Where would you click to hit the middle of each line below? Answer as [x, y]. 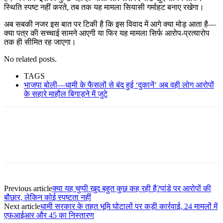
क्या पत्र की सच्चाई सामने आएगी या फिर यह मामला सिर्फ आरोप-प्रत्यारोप [107, 33]
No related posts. [30, 59]
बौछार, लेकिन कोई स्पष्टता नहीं [48, 197]
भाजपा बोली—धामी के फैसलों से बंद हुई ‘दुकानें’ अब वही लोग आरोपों [119, 85]
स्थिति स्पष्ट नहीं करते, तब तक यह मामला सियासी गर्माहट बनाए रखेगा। [104, 7]
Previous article [28, 188]
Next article [22, 206]
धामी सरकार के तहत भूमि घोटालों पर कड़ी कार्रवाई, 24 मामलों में [129, 206]
